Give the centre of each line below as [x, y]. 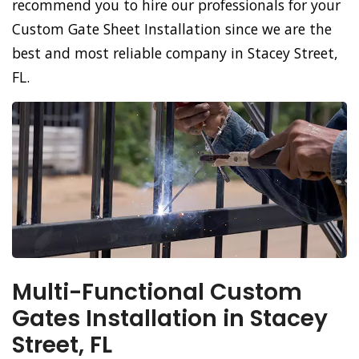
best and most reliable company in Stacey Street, [175, 53]
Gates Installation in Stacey [170, 319]
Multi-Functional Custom [157, 292]
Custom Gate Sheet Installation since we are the [172, 29]
